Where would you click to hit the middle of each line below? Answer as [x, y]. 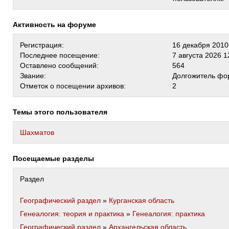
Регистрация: [42, 45]
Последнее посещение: [60, 55]
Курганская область [142, 200]
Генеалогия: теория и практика [72, 214]
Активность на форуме [57, 25]
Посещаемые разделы [56, 158]
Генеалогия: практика [169, 214]
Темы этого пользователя [62, 112]
